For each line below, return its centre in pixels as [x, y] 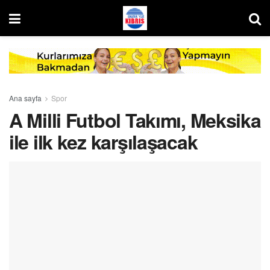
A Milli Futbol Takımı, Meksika [135, 120]
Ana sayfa [25, 98]
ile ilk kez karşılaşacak [103, 141]
